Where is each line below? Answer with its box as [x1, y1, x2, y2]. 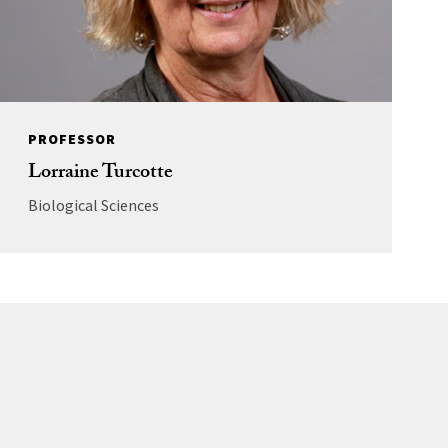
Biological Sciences [27, 195, 159, 216]
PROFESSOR [27, 130, 116, 149]
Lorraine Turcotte [27, 157, 173, 192]
